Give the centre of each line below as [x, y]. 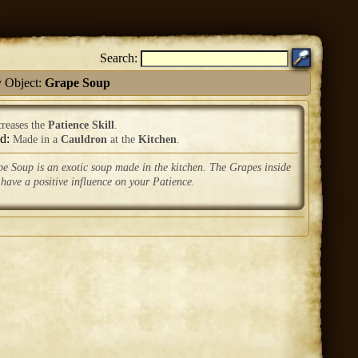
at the [123, 139]
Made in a [37, 139]
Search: [119, 58]
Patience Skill [81, 125]
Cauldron [84, 139]
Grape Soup [77, 83]
